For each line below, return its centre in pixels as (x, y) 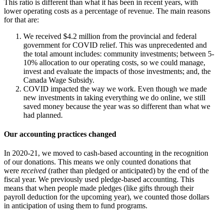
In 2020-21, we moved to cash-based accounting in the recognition (106, 153)
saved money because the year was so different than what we (117, 106)
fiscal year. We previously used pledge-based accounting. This (99, 180)
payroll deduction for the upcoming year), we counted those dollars (107, 197)
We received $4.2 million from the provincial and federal (110, 36)
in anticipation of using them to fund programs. (76, 206)
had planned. (44, 115)
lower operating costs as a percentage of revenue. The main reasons (107, 11)
